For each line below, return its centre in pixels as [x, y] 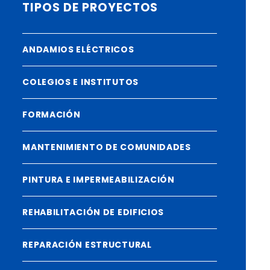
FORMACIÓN [52, 115]
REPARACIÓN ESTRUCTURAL [87, 245]
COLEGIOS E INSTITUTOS [80, 82]
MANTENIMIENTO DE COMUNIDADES [107, 147]
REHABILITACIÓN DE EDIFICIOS [93, 212]
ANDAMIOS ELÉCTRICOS [78, 49]
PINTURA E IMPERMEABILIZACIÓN [99, 180]
